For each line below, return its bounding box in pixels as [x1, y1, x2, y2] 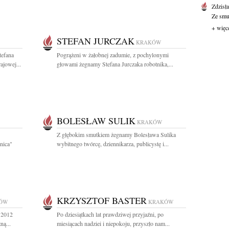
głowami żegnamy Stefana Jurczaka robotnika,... [57, 60, 173, 68]
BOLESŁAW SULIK [57, 114, 135, 127]
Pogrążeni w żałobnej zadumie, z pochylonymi [57, 51, 169, 59]
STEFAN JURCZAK [57, 35, 134, 47]
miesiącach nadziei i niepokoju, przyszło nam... [57, 219, 170, 227]
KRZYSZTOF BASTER [57, 194, 147, 207]
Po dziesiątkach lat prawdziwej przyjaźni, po [57, 210, 164, 218]
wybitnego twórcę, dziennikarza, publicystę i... [57, 140, 169, 148]
